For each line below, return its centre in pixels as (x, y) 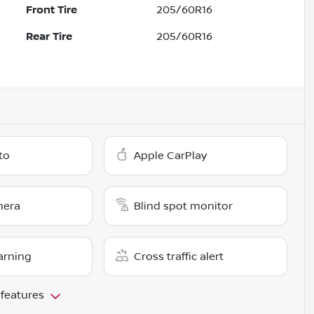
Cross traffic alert (179, 257)
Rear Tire (49, 37)
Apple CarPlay (171, 156)
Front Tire (52, 10)
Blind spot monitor (184, 206)
